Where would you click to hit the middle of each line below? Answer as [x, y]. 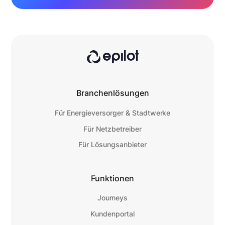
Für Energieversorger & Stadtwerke [113, 113]
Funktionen [113, 178]
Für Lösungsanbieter [113, 145]
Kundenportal [113, 214]
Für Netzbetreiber [113, 129]
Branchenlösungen [113, 93]
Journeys [113, 198]
